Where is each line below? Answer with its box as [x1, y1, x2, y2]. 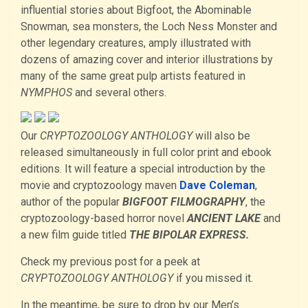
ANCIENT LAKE [187, 212, 261, 225]
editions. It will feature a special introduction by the [21, 162, 265, 176]
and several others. [72, 86, 166, 100]
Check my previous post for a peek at [21, 255, 200, 269]
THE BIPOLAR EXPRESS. [129, 228, 250, 242]
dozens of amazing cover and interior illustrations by [21, 53, 273, 67]
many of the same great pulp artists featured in [21, 69, 245, 83]
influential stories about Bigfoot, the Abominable [21, 3, 252, 17]
